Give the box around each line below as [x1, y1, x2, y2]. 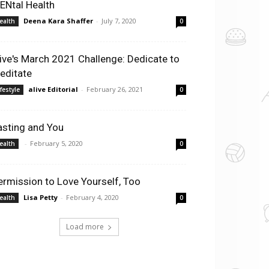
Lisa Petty [23, 193, 58, 202]
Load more [65, 222, 104, 232]
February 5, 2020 [30, 139, 83, 148]
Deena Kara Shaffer [23, 16, 93, 25]
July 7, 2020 [101, 16, 136, 25]
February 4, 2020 [66, 193, 119, 202]
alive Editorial [28, 85, 78, 94]
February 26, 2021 [86, 85, 143, 94]
